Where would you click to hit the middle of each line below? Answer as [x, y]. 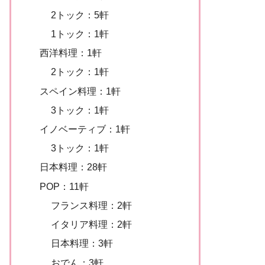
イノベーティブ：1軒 [85, 129]
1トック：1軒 [80, 33]
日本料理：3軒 [82, 243]
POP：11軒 [64, 186]
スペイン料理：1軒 [80, 91]
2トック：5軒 [80, 14]
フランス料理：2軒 [92, 205]
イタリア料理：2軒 [92, 224]
